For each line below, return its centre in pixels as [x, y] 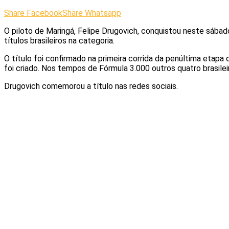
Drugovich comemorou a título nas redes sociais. [91, 86]
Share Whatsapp [92, 13]
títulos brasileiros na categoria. [59, 40]
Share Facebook [33, 13]
